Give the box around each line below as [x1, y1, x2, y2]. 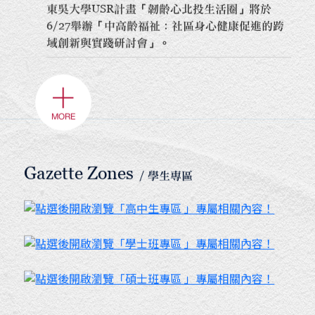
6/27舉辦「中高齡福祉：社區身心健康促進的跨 [46, 24, 285, 38]
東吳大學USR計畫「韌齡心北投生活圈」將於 [46, 7, 272, 21]
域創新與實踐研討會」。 [46, 41, 171, 55]
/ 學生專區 [139, 174, 193, 188]
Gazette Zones [24, 168, 134, 189]
